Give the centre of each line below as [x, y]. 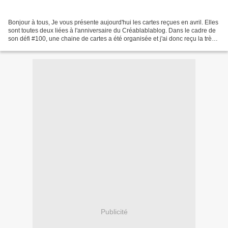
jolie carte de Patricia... [39, 47]
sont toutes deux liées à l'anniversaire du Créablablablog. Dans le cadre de [112, 31]
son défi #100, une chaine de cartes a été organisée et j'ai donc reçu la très [111, 39]
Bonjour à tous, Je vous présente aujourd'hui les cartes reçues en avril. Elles [113, 23]
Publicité [114, 211]
